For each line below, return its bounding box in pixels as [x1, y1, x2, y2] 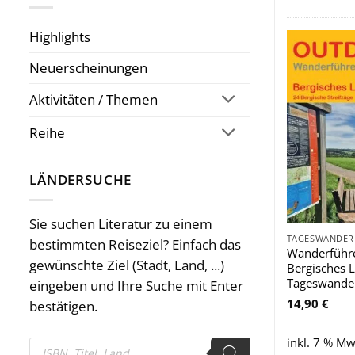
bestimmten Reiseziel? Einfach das [29, 235, 241, 254]
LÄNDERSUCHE [29, 170, 132, 189]
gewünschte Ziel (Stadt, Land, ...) [29, 256, 224, 275]
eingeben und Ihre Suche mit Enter [29, 277, 243, 296]
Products [29, 334, 82, 351]
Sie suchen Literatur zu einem [29, 215, 212, 234]
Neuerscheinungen [29, 58, 147, 77]
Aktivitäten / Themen [29, 90, 158, 109]
